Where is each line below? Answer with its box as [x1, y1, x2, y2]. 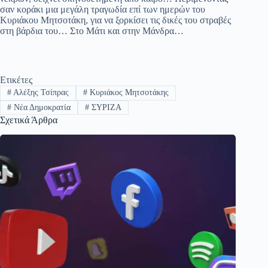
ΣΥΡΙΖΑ [89, 102, 121, 112]
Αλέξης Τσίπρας [11, 88, 69, 98]
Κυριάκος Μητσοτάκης [87, 88, 169, 98]
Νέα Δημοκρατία [11, 102, 71, 112]
